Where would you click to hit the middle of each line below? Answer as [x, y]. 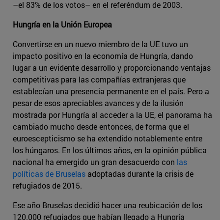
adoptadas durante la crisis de [139, 174]
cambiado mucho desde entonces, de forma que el [101, 127]
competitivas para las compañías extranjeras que [99, 80]
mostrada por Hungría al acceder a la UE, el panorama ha [112, 115]
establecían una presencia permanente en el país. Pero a [111, 91]
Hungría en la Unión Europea [62, 25]
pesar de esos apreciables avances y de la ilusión [98, 103]
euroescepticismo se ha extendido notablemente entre [108, 138]
